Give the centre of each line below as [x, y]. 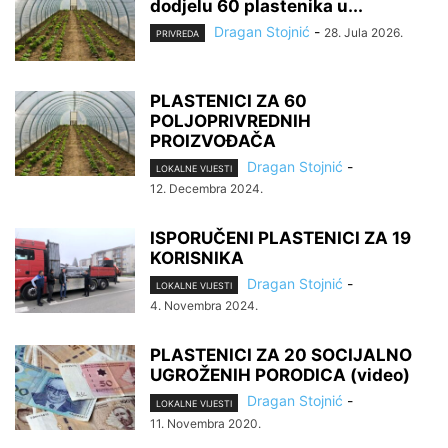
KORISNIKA [197, 258]
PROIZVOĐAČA [213, 141]
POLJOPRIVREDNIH [230, 121]
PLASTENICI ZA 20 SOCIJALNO [281, 355]
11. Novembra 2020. [205, 423]
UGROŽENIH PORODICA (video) [280, 375]
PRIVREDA [177, 34]
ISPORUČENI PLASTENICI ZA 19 [280, 238]
